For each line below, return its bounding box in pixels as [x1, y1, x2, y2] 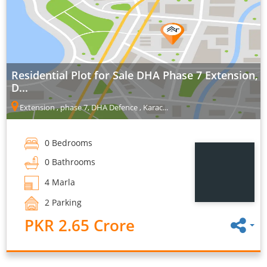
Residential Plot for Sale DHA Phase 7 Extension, [11, 68, 258, 83]
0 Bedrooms [42, 137, 92, 149]
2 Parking [42, 196, 82, 208]
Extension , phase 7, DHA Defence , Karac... [18, 102, 168, 113]
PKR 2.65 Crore [24, 214, 135, 236]
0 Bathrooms [42, 156, 95, 168]
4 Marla [42, 176, 75, 188]
